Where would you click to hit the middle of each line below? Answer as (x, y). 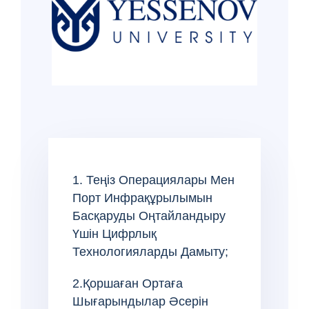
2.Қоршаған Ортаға (128, 283)
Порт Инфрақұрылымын (142, 198)
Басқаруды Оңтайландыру (149, 216)
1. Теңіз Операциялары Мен (153, 180)
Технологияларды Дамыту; (150, 251)
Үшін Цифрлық (114, 233)
